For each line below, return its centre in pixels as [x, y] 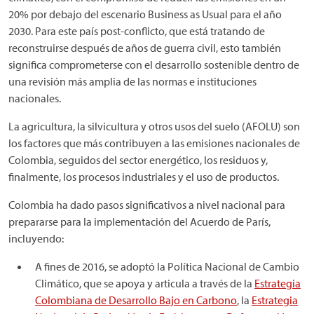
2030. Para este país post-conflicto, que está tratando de [137, 31]
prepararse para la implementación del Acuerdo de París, [139, 221]
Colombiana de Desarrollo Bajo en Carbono [136, 300]
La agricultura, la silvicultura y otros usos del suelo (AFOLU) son [154, 126]
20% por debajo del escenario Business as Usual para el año [145, 14]
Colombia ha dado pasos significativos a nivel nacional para [147, 205]
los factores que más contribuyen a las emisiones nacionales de [154, 143]
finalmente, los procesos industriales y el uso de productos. [144, 177]
